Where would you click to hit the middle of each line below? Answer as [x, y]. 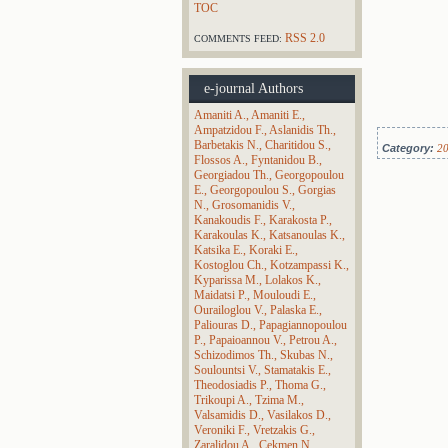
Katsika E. [218, 250]
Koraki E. [272, 250]
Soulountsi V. [226, 370]
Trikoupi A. [221, 400]
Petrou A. [311, 340]
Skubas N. [305, 355]
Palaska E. [294, 310]
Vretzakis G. [282, 430]
